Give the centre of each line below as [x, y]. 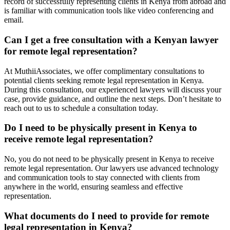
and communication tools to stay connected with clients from [102, 177]
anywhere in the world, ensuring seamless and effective [93, 186]
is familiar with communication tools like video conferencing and [109, 11]
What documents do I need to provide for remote [107, 216]
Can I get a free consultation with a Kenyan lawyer [111, 40]
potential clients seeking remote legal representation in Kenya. [104, 80]
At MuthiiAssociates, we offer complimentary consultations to [104, 71]
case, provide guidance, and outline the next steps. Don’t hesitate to [113, 99]
